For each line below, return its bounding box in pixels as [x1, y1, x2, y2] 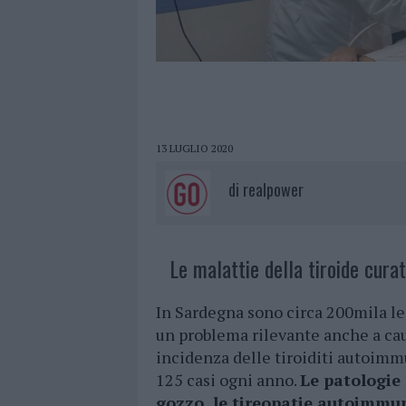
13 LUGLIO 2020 [156, 141, 233, 156]
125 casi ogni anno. [156, 369, 300, 391]
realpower [243, 178, 304, 202]
